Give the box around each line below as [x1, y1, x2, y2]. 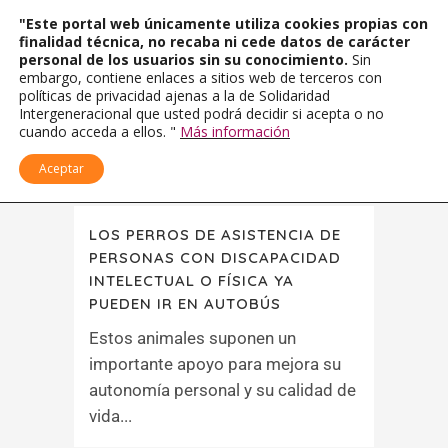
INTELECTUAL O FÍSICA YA [89, 271, 294, 290]
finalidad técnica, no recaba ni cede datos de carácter [19, 32, 410, 51]
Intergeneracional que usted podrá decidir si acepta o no [19, 104, 384, 123]
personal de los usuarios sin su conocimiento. [19, 50, 352, 69]
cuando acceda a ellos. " [19, 122, 180, 141]
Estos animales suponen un [89, 328, 296, 348]
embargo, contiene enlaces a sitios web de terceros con [19, 68, 382, 87]
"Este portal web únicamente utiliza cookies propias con [19, 14, 428, 33]
